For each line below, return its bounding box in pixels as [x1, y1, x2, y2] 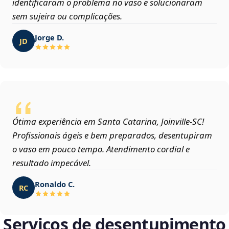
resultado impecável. [12, 157, 91, 169]
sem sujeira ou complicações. [12, 10, 122, 22]
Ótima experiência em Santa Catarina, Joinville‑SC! [12, 116, 204, 128]
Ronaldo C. [35, 178, 75, 189]
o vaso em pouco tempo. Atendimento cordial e [12, 143, 190, 155]
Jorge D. [35, 32, 64, 42]
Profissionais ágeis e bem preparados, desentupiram [12, 129, 212, 142]
